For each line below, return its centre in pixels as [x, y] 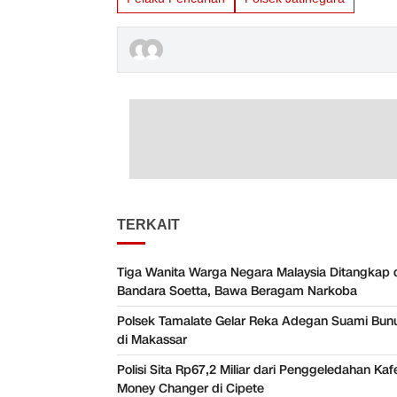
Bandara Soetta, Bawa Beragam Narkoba [237, 292]
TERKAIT [148, 225]
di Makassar [152, 340]
